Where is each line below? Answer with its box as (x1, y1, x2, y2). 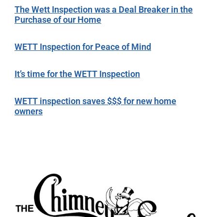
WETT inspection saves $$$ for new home (15, 96, 176, 107)
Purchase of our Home (15, 15, 101, 25)
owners (15, 106, 43, 117)
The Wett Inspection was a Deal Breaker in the (15, 4, 193, 15)
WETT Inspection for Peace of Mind (15, 42, 151, 52)
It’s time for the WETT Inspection (15, 69, 140, 79)
